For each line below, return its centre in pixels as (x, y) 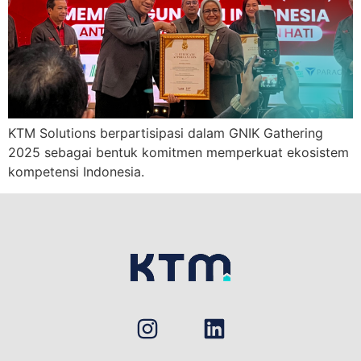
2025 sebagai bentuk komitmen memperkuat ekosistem (178, 153)
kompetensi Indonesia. (76, 172)
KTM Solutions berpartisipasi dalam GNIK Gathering (166, 133)
